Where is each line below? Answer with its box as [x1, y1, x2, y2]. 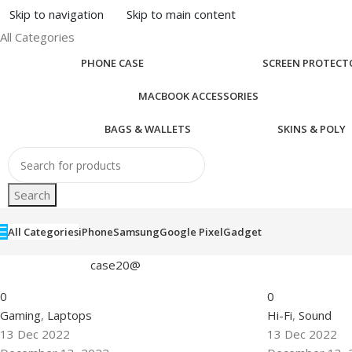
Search [14, 187, 50, 203]
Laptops [47, 306, 92, 323]
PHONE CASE [81, 56, 144, 71]
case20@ [90, 257, 141, 273]
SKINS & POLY [277, 122, 346, 137]
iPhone [79, 225, 113, 240]
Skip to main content [126, 5, 236, 22]
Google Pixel [159, 225, 223, 240]
